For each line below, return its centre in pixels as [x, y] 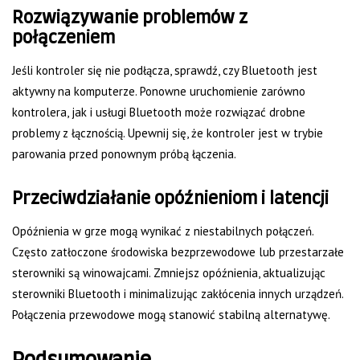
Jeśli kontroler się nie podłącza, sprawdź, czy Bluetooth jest [165, 71]
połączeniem [63, 39]
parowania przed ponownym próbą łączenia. [124, 154]
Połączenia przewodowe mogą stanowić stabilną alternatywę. [171, 315]
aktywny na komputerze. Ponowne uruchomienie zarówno [159, 92]
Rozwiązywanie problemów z [130, 18]
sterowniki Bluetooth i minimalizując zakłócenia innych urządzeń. [178, 294]
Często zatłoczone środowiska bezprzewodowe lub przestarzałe [178, 252]
